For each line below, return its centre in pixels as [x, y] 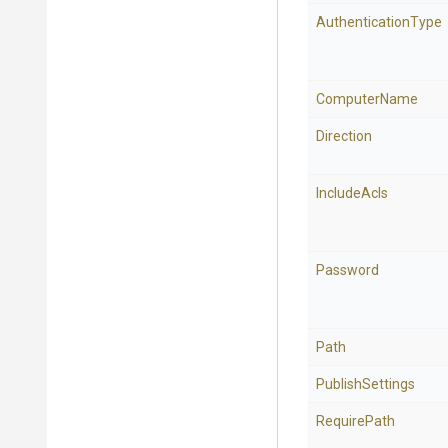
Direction [344, 136]
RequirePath [355, 421]
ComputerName [367, 99]
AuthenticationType [379, 22]
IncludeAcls [352, 193]
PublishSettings [365, 384]
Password [347, 270]
